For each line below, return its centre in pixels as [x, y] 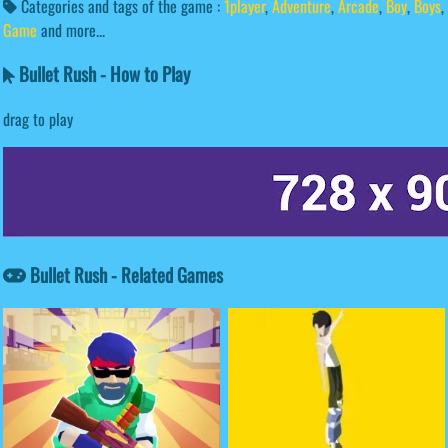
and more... [73, 29]
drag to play [38, 119]
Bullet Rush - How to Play [102, 74]
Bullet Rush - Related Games [125, 274]
